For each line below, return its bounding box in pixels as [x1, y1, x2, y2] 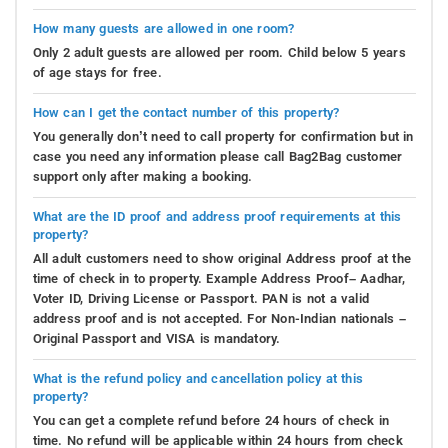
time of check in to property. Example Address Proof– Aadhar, [32, 271, 406, 287]
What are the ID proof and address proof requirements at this [32, 209, 402, 225]
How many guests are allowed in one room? [32, 21, 295, 37]
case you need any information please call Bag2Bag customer [32, 149, 403, 165]
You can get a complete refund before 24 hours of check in [32, 413, 389, 429]
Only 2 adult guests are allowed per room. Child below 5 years [32, 45, 406, 61]
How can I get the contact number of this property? [32, 105, 340, 121]
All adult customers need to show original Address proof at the [32, 251, 411, 267]
